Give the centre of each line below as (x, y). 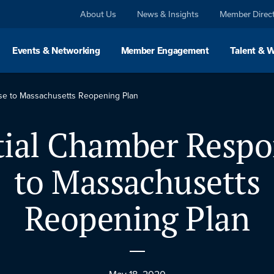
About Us (98, 14)
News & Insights (168, 14)
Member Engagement (165, 51)
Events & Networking (56, 51)
